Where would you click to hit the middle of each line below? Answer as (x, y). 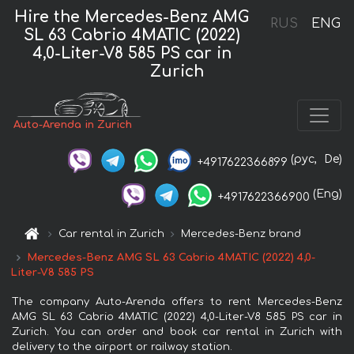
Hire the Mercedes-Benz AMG (132, 17)
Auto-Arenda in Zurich (73, 125)
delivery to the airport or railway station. (122, 346)
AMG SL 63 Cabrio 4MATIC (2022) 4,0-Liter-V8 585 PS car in (177, 316)
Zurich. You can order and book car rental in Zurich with (177, 331)
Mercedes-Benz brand (241, 233)
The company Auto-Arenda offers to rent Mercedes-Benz (177, 301)
